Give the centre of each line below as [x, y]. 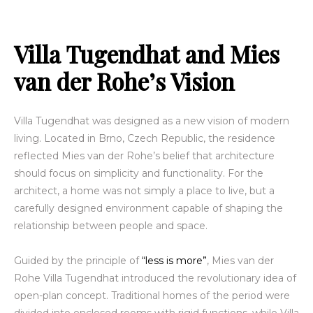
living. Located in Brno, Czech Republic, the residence [145, 139]
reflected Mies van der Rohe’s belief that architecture [144, 156]
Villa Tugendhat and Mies [147, 54]
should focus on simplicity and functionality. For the [139, 174]
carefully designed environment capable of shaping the [148, 209]
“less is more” [174, 261]
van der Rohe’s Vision [124, 81]
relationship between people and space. [111, 226]
